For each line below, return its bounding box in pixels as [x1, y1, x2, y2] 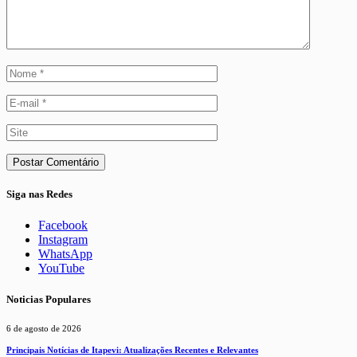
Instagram [38, 233, 88, 247]
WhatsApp [38, 247, 92, 261]
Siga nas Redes [6, 187, 73, 200]
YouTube [38, 261, 84, 276]
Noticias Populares [6, 293, 91, 306]
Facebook [38, 218, 88, 233]
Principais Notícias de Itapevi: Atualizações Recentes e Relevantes [6, 345, 258, 355]
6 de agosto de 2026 [6, 324, 81, 334]
